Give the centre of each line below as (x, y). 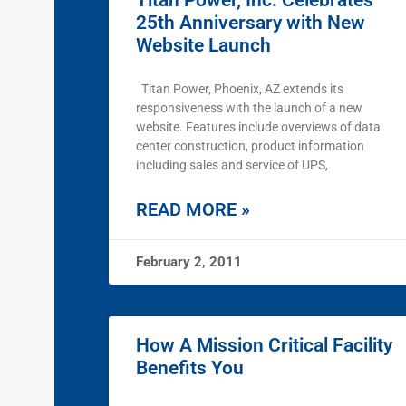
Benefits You (190, 368)
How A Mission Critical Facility (264, 346)
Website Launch (203, 46)
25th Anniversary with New (251, 23)
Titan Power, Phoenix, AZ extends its (240, 89)
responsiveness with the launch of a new (249, 108)
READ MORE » (193, 210)
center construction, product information (250, 146)
